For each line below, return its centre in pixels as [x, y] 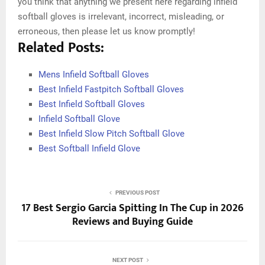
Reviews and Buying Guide [132, 222]
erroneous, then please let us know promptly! [106, 32]
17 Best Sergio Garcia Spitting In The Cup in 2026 [132, 209]
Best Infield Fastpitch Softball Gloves [111, 90]
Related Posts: [61, 48]
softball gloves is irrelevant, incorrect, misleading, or [121, 17]
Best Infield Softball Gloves [92, 104]
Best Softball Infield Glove [89, 149]
